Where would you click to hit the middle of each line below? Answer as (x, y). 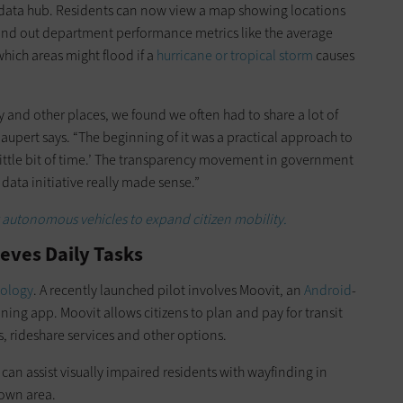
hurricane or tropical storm (235, 55)
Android (328, 290)
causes (334, 55)
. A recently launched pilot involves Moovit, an (169, 290)
